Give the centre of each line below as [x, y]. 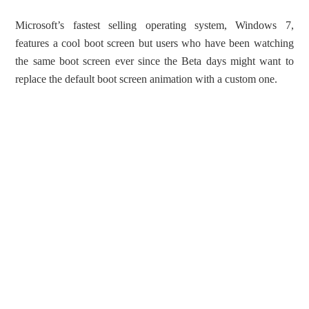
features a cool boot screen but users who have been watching [154, 43]
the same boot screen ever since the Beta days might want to [154, 61]
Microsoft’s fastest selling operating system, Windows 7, [154, 25]
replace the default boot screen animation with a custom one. [147, 79]
